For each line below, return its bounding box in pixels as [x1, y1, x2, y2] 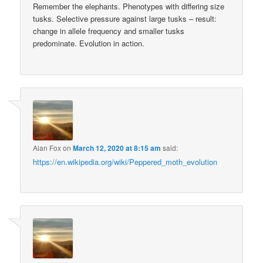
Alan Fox [33, 142, 62, 153]
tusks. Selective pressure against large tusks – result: [33, 13, 217, 25]
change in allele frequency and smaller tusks [33, 25, 185, 37]
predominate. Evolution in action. [33, 38, 145, 49]
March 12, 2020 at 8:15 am [73, 142, 161, 153]
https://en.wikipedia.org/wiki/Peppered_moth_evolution [33, 156, 218, 167]
